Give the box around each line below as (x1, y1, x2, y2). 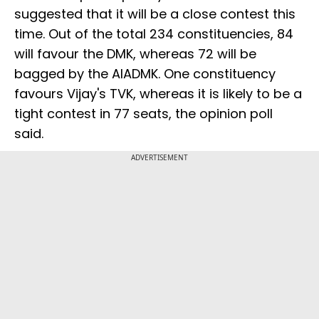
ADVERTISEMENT (131, 152, 188, 163)
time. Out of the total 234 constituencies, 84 (14, 25, 293, 43)
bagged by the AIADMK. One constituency (14, 65, 276, 83)
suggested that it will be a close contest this (14, 5, 296, 23)
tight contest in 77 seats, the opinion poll (14, 105, 273, 123)
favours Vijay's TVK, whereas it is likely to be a (14, 85, 302, 103)
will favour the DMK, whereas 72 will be (14, 45, 256, 63)
